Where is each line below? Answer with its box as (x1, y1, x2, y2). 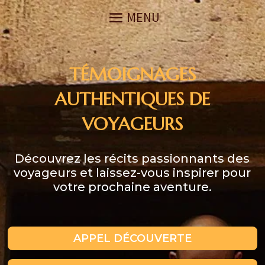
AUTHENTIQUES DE (54, 88, 211, 110)
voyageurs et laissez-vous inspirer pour (14, 166, 251, 180)
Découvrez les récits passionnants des (15, 151, 250, 166)
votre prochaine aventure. (53, 180, 212, 194)
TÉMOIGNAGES (69, 63, 196, 85)
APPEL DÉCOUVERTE (73, 232, 192, 245)
